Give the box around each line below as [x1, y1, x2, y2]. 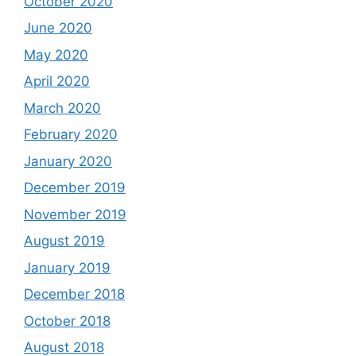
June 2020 [24, 20, 92, 36]
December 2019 [24, 180, 126, 195]
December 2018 [24, 286, 125, 302]
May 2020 [24, 46, 88, 63]
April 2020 [24, 73, 90, 89]
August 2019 [24, 233, 105, 249]
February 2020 [24, 126, 118, 142]
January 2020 [24, 153, 112, 169]
